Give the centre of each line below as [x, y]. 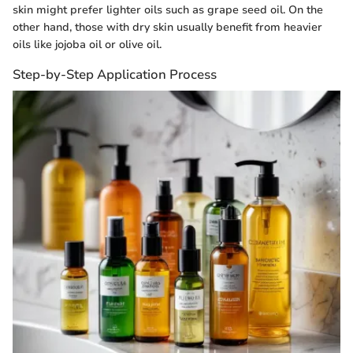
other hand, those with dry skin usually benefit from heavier [167, 27]
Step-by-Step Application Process [115, 74]
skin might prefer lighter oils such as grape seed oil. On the [168, 9]
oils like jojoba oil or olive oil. [87, 44]
